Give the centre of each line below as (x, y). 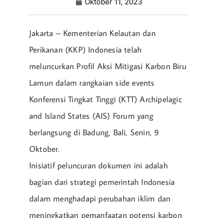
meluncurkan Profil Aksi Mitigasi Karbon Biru (108, 66)
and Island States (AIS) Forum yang (91, 116)
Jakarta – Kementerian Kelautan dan (92, 33)
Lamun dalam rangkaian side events (92, 82)
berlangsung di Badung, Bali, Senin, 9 (94, 132)
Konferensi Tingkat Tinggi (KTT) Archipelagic (106, 99)
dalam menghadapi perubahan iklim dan (100, 198)
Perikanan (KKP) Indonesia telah (86, 49)
